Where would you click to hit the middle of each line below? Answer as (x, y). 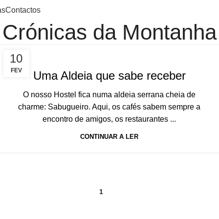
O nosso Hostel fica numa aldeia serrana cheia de (109, 95)
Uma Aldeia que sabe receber (109, 76)
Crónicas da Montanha (109, 32)
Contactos (23, 10)
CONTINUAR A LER (109, 137)
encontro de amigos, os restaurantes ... (109, 119)
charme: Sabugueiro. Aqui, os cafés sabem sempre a (109, 107)
